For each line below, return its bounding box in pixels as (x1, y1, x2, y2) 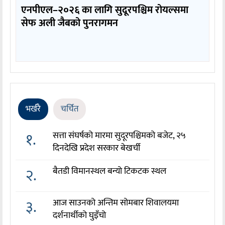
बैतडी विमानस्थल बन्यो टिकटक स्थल (53, 164, 167, 179)
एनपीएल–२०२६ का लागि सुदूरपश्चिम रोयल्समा (21, 2, 188, 19)
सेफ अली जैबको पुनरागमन (21, 15, 118, 32)
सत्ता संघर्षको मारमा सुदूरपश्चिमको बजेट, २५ (53, 128, 186, 144)
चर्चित (61, 102, 78, 117)
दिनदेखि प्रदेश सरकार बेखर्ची (53, 141, 141, 156)
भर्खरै (26, 102, 41, 117)
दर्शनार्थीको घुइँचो (53, 208, 106, 223)
